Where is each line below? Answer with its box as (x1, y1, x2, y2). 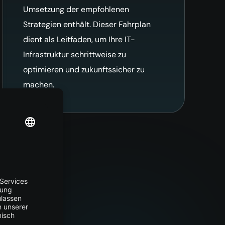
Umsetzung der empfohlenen (23, 4, 130, 15)
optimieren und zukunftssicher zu (23, 64, 145, 75)
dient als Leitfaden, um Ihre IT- (23, 34, 136, 45)
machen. (23, 79, 55, 90)
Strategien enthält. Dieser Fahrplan (23, 19, 151, 30)
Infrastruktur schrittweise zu (23, 49, 127, 60)
